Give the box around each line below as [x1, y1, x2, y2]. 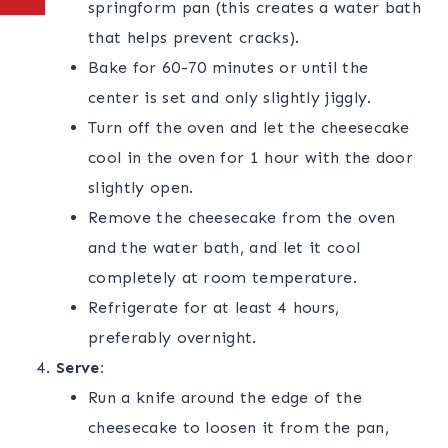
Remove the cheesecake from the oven [88, 208, 396, 228]
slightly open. [88, 178, 194, 198]
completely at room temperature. [88, 268, 357, 288]
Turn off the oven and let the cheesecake [88, 118, 410, 138]
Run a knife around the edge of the [88, 388, 362, 408]
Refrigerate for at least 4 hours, [88, 298, 340, 318]
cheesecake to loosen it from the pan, [88, 418, 389, 438]
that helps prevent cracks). [88, 28, 300, 48]
